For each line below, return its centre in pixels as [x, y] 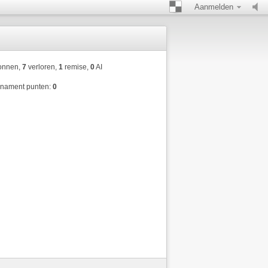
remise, [76, 67]
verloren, [42, 67]
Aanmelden [214, 7]
